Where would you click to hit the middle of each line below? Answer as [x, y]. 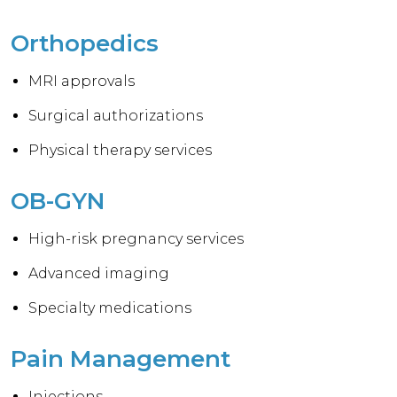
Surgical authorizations [116, 116]
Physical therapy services [121, 150]
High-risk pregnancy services [136, 239]
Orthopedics [85, 43]
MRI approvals [82, 81]
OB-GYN [58, 201]
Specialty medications [110, 308]
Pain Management [121, 359]
